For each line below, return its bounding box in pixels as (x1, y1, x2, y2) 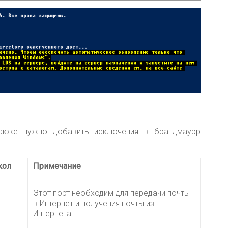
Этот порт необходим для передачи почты (33, 188, 190, 198)
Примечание (33, 161, 81, 172)
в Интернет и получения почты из (33, 198, 154, 209)
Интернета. (33, 209, 73, 219)
